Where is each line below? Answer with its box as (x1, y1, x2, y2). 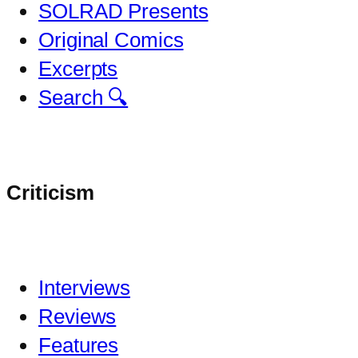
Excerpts (38, 57, 118, 82)
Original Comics (38, 28, 184, 53)
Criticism (6, 180, 94, 205)
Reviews (38, 304, 117, 329)
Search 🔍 (38, 86, 129, 110)
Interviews (38, 276, 130, 300)
